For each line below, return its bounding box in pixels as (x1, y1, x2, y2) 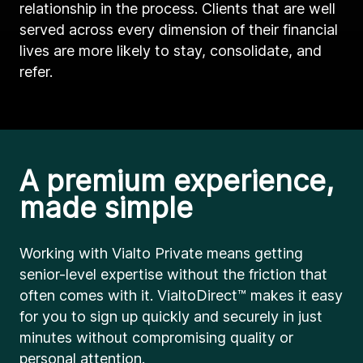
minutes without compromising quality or (19, 329, 293, 346)
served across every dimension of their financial (19, 21, 338, 38)
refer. (19, 63, 53, 80)
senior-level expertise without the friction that (19, 266, 327, 283)
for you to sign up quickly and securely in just (19, 308, 322, 325)
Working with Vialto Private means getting (19, 245, 303, 262)
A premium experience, (19, 163, 334, 199)
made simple (19, 190, 193, 225)
